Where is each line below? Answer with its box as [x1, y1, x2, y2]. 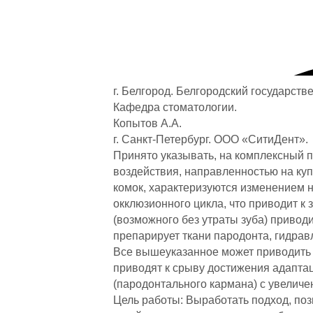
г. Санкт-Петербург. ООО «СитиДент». [113, 133, 308, 146]
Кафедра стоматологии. [113, 101, 237, 114]
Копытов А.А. [113, 117, 182, 130]
